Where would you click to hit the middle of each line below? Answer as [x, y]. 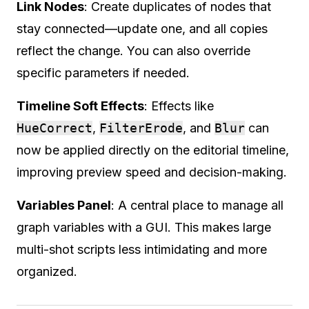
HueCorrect [54, 128]
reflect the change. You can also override [133, 50]
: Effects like [179, 106]
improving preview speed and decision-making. [152, 172]
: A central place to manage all [197, 205]
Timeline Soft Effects [80, 106]
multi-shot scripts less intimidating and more [142, 249]
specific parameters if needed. [103, 72]
